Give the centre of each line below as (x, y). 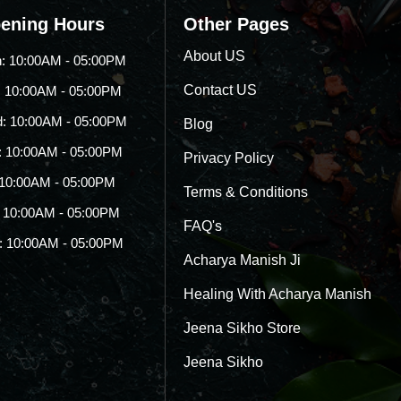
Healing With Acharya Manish (278, 294)
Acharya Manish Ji (243, 260)
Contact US (221, 90)
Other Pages (237, 24)
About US (215, 55)
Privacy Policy (229, 158)
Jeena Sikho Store (243, 328)
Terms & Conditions (246, 192)
